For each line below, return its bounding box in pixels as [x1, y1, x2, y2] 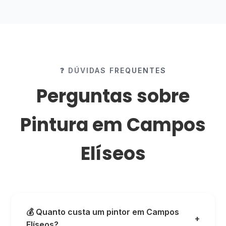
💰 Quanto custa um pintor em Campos [26, 207, 180, 217]
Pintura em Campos [20, 112, 206, 138]
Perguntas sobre [36, 83, 190, 109]
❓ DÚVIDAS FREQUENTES [60, 66, 166, 75]
